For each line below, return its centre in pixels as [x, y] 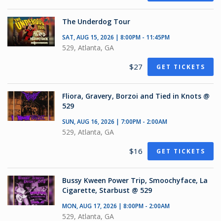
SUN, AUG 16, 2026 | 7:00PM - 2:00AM [115, 122]
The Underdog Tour [96, 21]
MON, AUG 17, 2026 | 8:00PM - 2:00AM [116, 206]
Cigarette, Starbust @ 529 [107, 190]
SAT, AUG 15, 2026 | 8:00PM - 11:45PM [116, 37]
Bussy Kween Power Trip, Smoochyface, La [135, 180]
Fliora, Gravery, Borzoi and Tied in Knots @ [136, 96]
